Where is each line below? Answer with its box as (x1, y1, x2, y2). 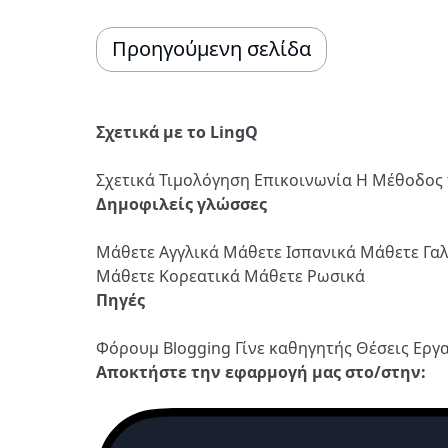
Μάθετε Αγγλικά (96, 240, 223, 263)
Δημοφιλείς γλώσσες (96, 192, 267, 215)
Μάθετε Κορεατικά (96, 264, 244, 287)
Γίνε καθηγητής (235, 336, 356, 359)
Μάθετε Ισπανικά (223, 240, 360, 263)
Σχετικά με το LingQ (96, 120, 258, 143)
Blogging (163, 336, 235, 359)
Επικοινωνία (254, 168, 356, 191)
